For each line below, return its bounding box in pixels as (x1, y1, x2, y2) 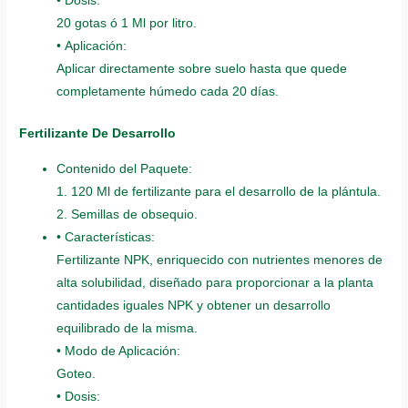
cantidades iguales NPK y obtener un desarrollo (56, 298, 331, 312)
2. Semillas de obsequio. (56, 207, 199, 221)
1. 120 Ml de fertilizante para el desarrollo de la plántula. (56, 184, 382, 199)
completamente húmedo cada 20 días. (56, 85, 280, 99)
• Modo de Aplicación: (56, 343, 181, 358)
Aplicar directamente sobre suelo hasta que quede (56, 62, 348, 76)
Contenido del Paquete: (56, 161, 193, 176)
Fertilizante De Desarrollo (19, 126, 177, 140)
